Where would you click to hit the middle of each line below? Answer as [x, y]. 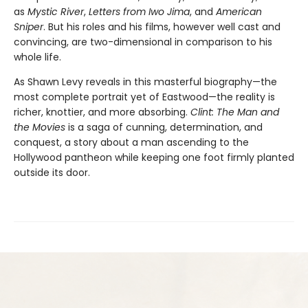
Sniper [29, 26]
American [239, 11]
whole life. [37, 57]
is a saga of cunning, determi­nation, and [165, 127]
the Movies [41, 127]
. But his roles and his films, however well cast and [162, 26]
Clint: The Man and [235, 112]
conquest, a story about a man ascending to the [131, 142]
